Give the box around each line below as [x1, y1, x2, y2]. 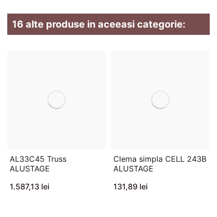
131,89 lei [113, 182, 148, 192]
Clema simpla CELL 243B [113, 154, 206, 164]
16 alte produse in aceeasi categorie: [12, 18, 186, 31]
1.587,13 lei [10, 182, 49, 192]
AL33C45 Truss [10, 154, 66, 164]
